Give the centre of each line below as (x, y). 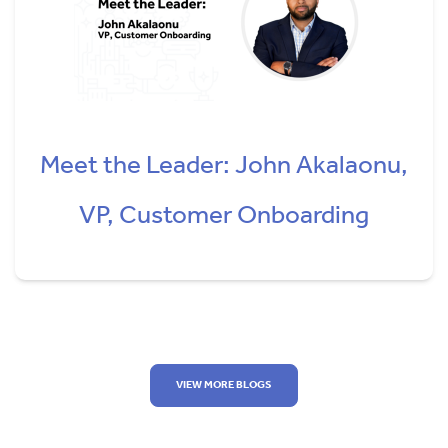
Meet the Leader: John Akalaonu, (224, 165)
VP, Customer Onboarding (224, 215)
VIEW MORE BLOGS (224, 385)
